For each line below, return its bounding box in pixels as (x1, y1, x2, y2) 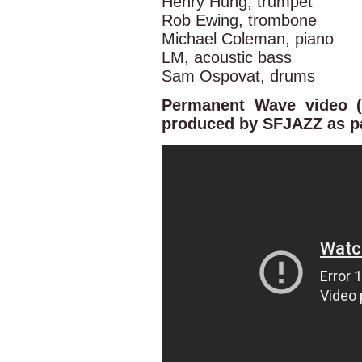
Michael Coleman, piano (162, 30, 334, 48)
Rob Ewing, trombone (162, 11, 317, 30)
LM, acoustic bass (162, 48, 292, 67)
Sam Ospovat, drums (162, 67, 315, 86)
